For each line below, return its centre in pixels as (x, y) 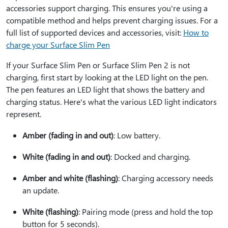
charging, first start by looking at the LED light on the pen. (107, 77)
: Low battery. (137, 135)
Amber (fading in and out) (68, 135)
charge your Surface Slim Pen (58, 45)
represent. (24, 114)
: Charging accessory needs (166, 178)
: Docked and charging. (150, 156)
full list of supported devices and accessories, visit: (95, 32)
